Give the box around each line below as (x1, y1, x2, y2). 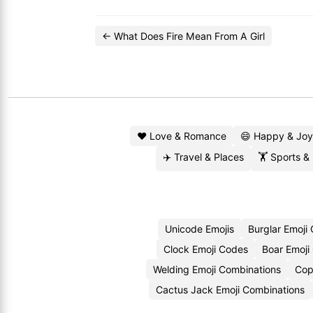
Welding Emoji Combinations (152, 263, 281, 275)
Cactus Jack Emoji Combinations (156, 284, 305, 296)
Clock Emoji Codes (163, 243, 248, 255)
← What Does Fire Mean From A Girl (102, 30, 265, 42)
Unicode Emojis (164, 223, 234, 235)
